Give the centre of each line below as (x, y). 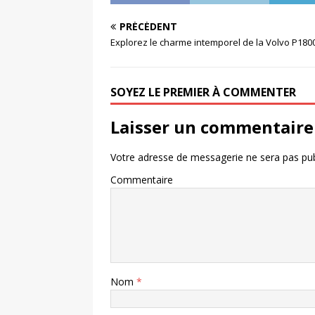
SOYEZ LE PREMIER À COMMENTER (203, 92)
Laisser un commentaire (212, 127)
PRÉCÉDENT (148, 26)
